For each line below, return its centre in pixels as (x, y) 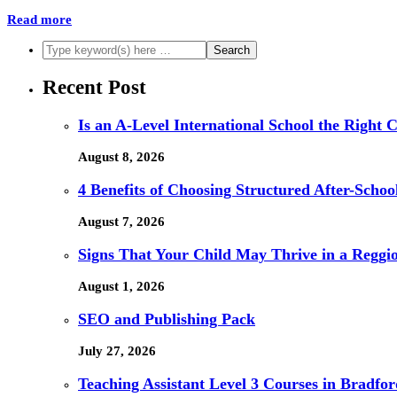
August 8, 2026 (121, 157)
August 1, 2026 (121, 287)
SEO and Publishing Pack (167, 319)
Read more (39, 20)
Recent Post (94, 87)
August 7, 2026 (121, 222)
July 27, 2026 (117, 351)
